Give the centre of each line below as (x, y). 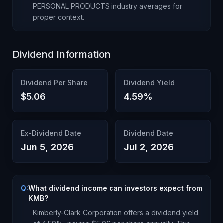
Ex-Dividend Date (51, 133)
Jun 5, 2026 (47, 147)
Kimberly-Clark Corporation (77, 212)
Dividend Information (61, 54)
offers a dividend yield (160, 212)
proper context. (58, 17)
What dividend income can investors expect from (115, 188)
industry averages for (146, 6)
